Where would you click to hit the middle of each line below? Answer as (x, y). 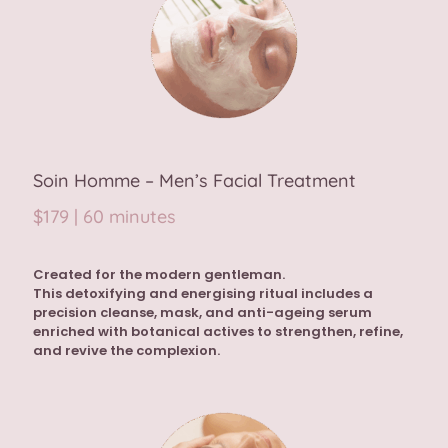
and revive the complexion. (126, 351)
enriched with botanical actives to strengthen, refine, (218, 332)
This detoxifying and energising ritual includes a (203, 294)
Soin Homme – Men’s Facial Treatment (194, 181)
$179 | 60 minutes (104, 217)
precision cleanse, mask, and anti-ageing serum (202, 313)
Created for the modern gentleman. (159, 275)
